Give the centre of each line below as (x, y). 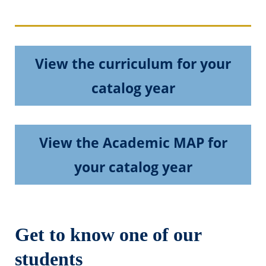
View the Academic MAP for (133, 142)
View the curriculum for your (133, 64)
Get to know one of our (108, 235)
